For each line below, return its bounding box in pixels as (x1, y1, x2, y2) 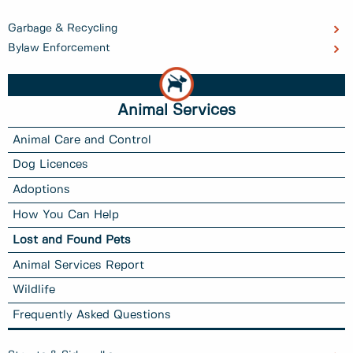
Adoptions (13, 184, 71, 196)
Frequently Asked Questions (13, 310, 172, 321)
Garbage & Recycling (8, 23, 117, 35)
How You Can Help (13, 210, 120, 221)
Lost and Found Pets (13, 234, 132, 246)
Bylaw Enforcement (8, 43, 110, 54)
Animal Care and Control (13, 134, 152, 146)
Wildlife (13, 284, 56, 296)
